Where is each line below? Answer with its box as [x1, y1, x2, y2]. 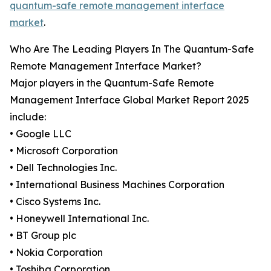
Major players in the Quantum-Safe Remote [10, 77, 214, 90]
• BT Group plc [10, 229, 76, 242]
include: [10, 111, 46, 123]
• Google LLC [10, 128, 71, 140]
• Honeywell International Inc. [10, 212, 149, 225]
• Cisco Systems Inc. [10, 195, 100, 208]
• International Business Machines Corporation [10, 178, 224, 191]
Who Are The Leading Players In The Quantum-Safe [10, 43, 254, 56]
